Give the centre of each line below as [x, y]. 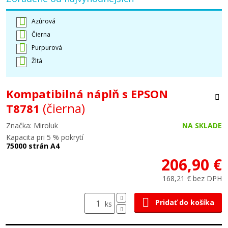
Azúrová [44, 21]
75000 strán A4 [33, 146]
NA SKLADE [202, 125]
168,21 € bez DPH [192, 178]
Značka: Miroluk [32, 125]
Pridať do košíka [185, 202]
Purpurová [47, 48]
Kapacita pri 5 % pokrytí [45, 137]
